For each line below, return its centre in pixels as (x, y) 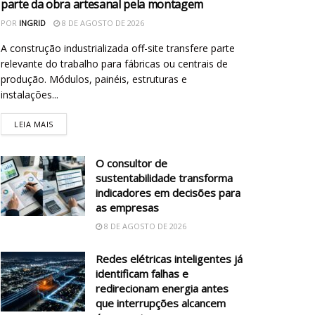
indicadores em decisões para (168, 192)
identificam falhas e (142, 273)
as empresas (127, 207)
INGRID (32, 22)
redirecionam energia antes (162, 288)
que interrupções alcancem (161, 303)
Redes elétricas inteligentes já (169, 258)
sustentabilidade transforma (164, 178)
